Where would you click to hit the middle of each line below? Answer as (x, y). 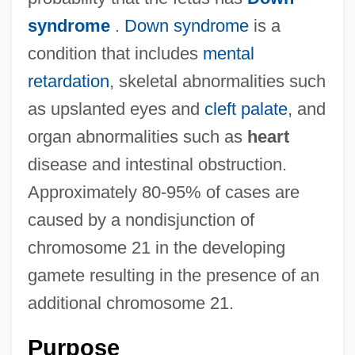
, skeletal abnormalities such (217, 82)
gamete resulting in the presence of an (173, 276)
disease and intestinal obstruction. (157, 165)
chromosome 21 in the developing (156, 248)
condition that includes (115, 54)
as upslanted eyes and (116, 109)
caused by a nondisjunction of (141, 220)
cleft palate (246, 109)
